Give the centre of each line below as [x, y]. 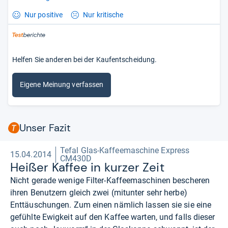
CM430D [76, 158]
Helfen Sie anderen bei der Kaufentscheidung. [85, 59]
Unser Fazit [45, 127]
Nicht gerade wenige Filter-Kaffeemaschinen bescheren [110, 180]
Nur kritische [103, 15]
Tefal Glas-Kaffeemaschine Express [125, 150]
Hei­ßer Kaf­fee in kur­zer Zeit [87, 167]
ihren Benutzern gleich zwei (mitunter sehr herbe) [99, 192]
